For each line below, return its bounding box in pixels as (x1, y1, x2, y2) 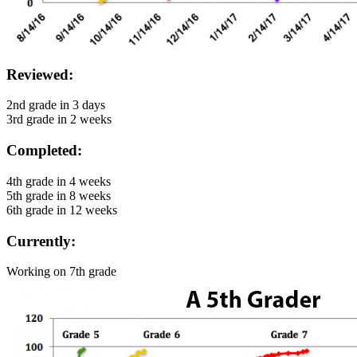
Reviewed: (6, 65, 73, 83)
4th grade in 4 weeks (6, 174, 111, 188)
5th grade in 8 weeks (6, 188, 111, 202)
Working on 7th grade (6, 265, 116, 279)
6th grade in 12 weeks (6, 202, 117, 217)
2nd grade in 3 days (6, 98, 105, 112)
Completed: (6, 142, 82, 159)
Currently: (6, 232, 76, 249)
